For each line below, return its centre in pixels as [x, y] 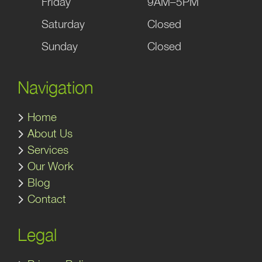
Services [48, 150]
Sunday [60, 46]
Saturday [63, 24]
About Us [50, 134]
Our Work [51, 166]
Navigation [56, 87]
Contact [47, 199]
